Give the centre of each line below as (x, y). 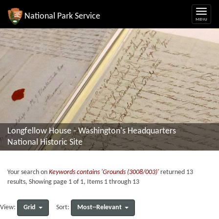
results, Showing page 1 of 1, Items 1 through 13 (73, 182)
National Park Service (62, 16)
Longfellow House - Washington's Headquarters (92, 131)
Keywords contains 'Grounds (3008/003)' (104, 172)
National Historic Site (45, 142)
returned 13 (176, 172)
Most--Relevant (99, 208)
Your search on (28, 172)
